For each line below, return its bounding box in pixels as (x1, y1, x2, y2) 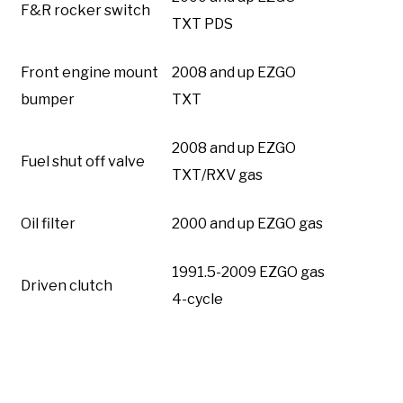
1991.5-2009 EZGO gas (172, 264, 325, 282)
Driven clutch (21, 277, 112, 295)
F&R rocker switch (21, 2, 150, 20)
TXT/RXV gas (172, 166, 263, 184)
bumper (21, 91, 75, 109)
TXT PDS (172, 15, 233, 33)
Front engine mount (21, 64, 158, 82)
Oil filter (21, 215, 76, 233)
